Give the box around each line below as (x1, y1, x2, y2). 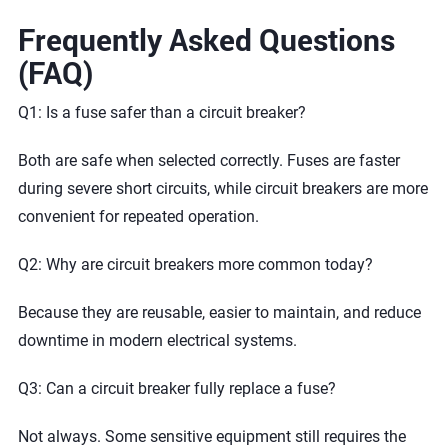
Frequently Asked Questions (17, 20, 395, 59)
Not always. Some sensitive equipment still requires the (17, 427, 406, 446)
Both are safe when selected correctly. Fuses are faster (17, 151, 400, 170)
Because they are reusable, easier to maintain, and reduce (17, 303, 421, 322)
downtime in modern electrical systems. (17, 331, 297, 350)
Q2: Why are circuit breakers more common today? (17, 255, 373, 274)
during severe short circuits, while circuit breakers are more (17, 179, 428, 198)
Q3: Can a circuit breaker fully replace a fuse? (17, 379, 336, 398)
